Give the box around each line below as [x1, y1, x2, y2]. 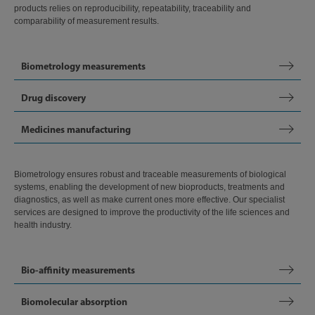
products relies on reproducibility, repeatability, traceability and [14, 4, 251, 13]
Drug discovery [21, 91, 86, 104]
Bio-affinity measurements [21, 264, 135, 276]
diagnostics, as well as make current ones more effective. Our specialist [14, 195, 285, 205]
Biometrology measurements [21, 60, 146, 72]
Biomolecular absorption [21, 295, 127, 308]
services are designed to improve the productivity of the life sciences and [14, 207, 290, 217]
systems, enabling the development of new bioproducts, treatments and [14, 182, 285, 192]
